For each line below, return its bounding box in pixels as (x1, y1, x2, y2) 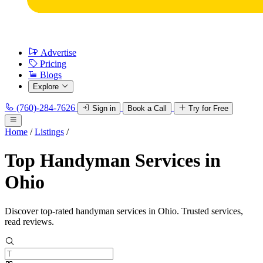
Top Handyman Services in (5, 150, 221, 171)
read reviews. (5, 216, 54, 227)
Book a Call (127, 104, 167, 113)
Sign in (92, 104, 116, 113)
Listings (35, 127, 64, 137)
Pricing (40, 59, 66, 69)
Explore (33, 82, 59, 91)
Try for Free (188, 104, 228, 113)
